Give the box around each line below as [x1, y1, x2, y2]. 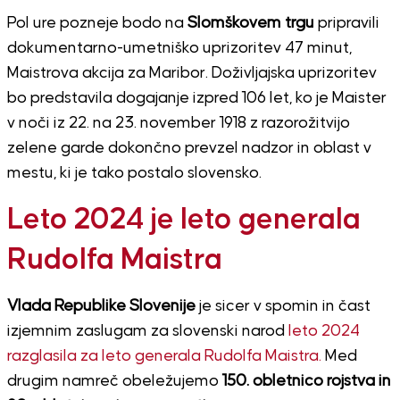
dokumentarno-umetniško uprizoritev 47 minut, [6, 39, 352, 56]
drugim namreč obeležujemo [6, 372, 222, 389]
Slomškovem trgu [187, 14, 314, 31]
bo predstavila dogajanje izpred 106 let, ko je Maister [6, 89, 387, 106]
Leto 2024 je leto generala [6, 204, 361, 235]
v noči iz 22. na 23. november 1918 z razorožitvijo [6, 114, 350, 131]
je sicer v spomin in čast [195, 297, 371, 314]
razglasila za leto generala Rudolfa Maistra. [6, 347, 321, 364]
